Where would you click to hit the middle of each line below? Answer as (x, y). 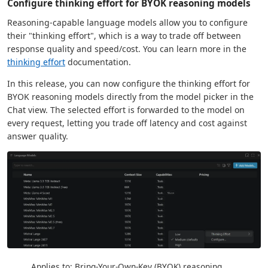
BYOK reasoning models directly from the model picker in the (130, 96)
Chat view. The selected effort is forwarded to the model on (126, 109)
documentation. (98, 62)
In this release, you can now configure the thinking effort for (129, 83)
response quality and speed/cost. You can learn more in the (127, 48)
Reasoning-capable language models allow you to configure (127, 22)
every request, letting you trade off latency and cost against (127, 123)
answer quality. (38, 136)
